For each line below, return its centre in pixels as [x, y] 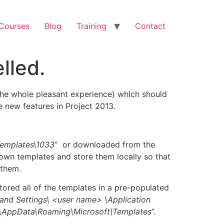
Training [91, 26]
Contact [150, 26]
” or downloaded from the [105, 144]
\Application [126, 200]
